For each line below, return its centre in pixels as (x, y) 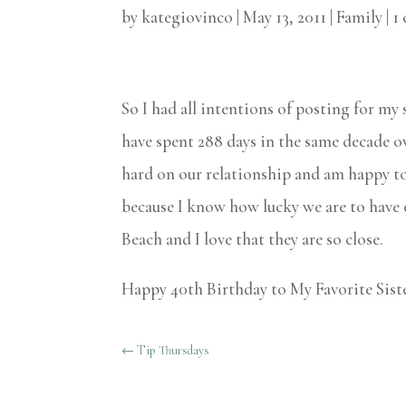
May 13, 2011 (285, 16)
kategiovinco (188, 16)
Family (360, 16)
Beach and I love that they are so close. (253, 239)
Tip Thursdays (174, 350)
